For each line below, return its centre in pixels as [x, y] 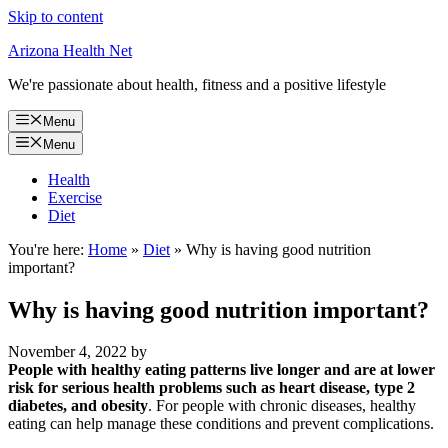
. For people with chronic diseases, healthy [282, 406]
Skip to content [55, 16]
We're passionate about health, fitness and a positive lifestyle [197, 84]
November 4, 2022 [67, 352]
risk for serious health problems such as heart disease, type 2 [211, 388]
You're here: [46, 249]
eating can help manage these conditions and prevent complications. [221, 424]
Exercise [75, 197]
